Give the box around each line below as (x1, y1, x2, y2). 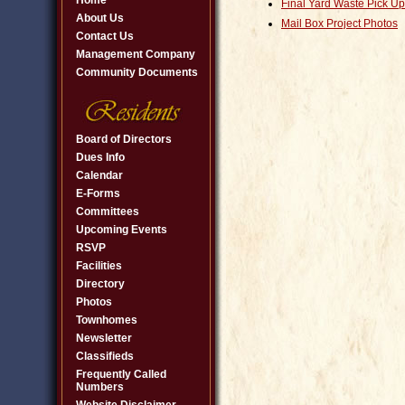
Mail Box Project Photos (281, 17, 398, 30)
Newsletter (76, 332, 132, 344)
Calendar (76, 169, 123, 182)
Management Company (76, 48, 195, 61)
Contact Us (76, 30, 134, 42)
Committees (76, 205, 139, 218)
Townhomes (76, 314, 137, 326)
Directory (76, 278, 125, 290)
